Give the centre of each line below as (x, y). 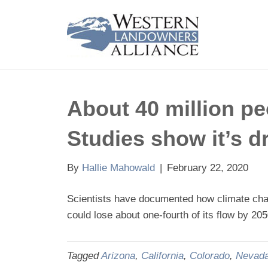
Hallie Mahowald (118, 168)
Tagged (84, 256)
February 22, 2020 (208, 168)
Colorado (210, 256)
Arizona (118, 256)
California (162, 256)
